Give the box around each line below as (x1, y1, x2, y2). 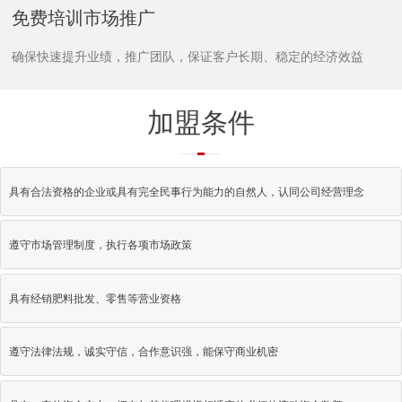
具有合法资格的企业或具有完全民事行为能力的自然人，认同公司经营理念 (8, 185, 364, 198)
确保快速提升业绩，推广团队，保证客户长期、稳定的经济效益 (12, 48, 364, 64)
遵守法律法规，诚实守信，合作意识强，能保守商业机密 (8, 345, 278, 359)
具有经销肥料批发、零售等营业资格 (8, 292, 181, 305)
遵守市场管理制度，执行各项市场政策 (8, 239, 192, 252)
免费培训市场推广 (12, 8, 156, 29)
